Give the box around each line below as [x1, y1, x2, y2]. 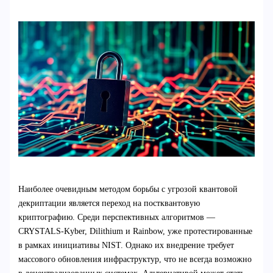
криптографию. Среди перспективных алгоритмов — [18, 213, 215, 222]
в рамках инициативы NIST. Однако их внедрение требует [18, 241, 234, 250]
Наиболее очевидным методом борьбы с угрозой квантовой [18, 185, 238, 194]
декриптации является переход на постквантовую [18, 199, 200, 208]
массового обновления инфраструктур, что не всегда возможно [18, 255, 252, 264]
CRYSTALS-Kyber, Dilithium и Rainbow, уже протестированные [18, 227, 252, 236]
